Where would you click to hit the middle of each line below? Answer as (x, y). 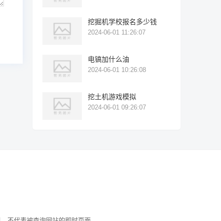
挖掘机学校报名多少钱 (122, 22)
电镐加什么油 (109, 59)
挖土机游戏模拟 (112, 97)
